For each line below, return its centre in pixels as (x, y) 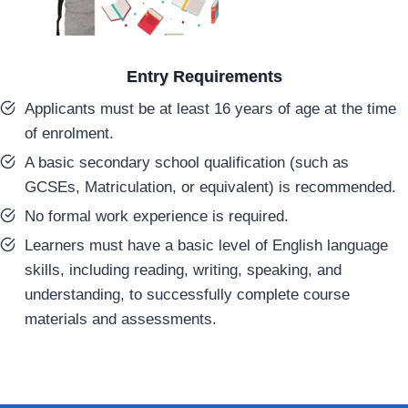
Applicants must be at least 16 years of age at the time (210, 108)
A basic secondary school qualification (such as (187, 162)
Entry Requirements (204, 76)
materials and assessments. (121, 319)
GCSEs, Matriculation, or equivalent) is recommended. (210, 187)
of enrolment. (69, 133)
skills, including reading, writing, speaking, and (183, 270)
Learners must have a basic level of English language (206, 245)
